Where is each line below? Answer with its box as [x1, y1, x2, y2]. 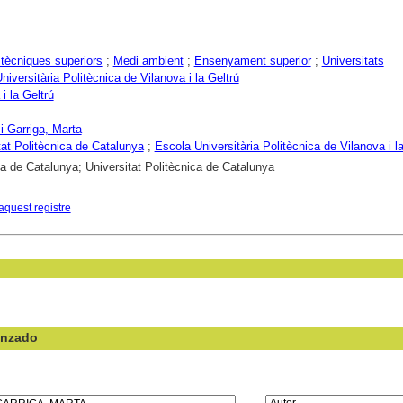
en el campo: [264, 375, 328, 389]
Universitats [321, 53, 384, 67]
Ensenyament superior [193, 53, 311, 67]
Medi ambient [112, 53, 184, 67]
